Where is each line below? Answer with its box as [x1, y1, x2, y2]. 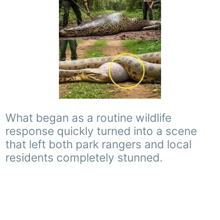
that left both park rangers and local [5, 137, 192, 151]
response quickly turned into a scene [5, 124, 197, 138]
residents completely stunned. [5, 151, 163, 165]
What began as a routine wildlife [5, 111, 172, 125]
